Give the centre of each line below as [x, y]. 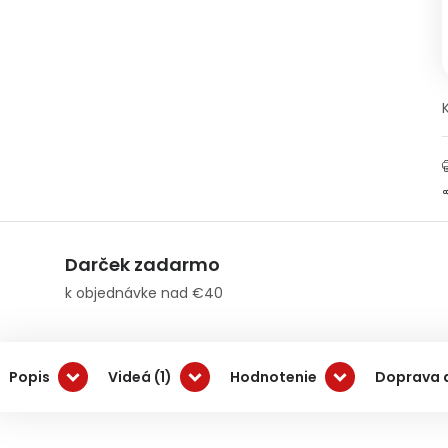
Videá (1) [140, 376]
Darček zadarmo [142, 264]
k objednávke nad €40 [144, 293]
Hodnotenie [273, 376]
